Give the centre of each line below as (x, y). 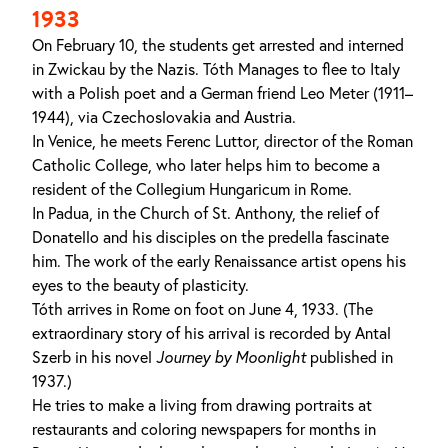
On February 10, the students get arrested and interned (218, 45)
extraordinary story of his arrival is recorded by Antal (211, 333)
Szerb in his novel (94, 357)
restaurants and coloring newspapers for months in (204, 429)
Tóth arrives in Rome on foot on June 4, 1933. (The (202, 309)
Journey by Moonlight (231, 357)
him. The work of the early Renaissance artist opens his (219, 261)
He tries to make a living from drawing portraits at (202, 405)
